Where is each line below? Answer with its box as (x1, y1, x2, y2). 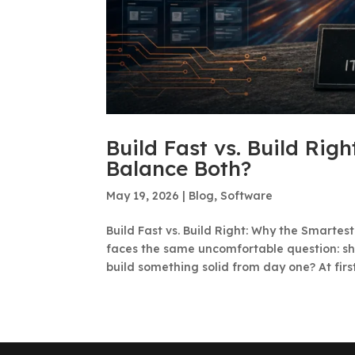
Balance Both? (106, 155, 252, 181)
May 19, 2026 (106, 188, 180, 203)
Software (220, 188, 273, 203)
